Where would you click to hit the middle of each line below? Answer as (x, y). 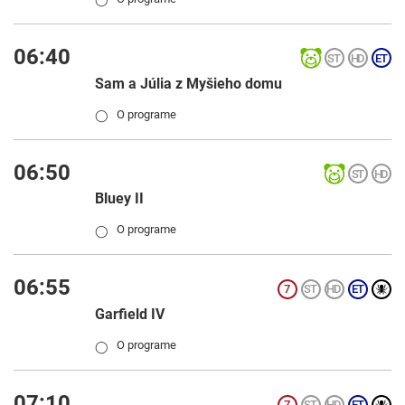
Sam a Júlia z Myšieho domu (188, 83)
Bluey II (119, 199)
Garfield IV (130, 315)
